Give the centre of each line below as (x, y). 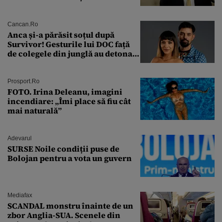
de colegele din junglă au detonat (71, 53)
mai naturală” (35, 110)
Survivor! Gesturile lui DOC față (69, 44)
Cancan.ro (23, 24)
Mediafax (20, 195)
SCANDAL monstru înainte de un (70, 205)
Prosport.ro (24, 81)
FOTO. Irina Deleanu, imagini (65, 91)
